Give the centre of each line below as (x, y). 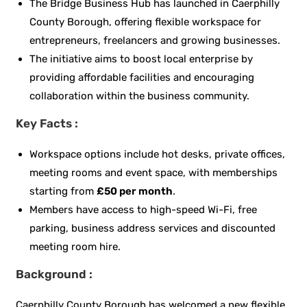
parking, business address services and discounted (153, 228)
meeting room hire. (75, 246)
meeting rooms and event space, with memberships (154, 172)
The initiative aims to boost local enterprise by (142, 59)
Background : (54, 274)
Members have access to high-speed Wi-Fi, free (144, 209)
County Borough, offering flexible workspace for (146, 22)
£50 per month (135, 191)
